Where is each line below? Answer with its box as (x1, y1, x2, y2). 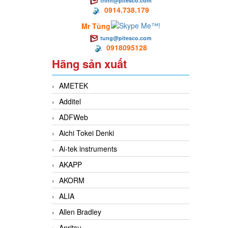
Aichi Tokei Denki (59, 128, 114, 138)
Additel (59, 96, 81, 107)
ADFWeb (59, 112, 88, 123)
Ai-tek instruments (59, 144, 117, 154)
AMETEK (59, 80, 88, 91)
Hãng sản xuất (52, 55, 127, 72)
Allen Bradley (59, 207, 101, 217)
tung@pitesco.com (100, 34, 152, 42)
